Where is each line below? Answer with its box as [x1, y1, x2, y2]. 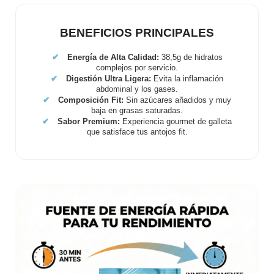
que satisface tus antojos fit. [86, 127, 188, 136]
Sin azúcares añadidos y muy [124, 95, 231, 105]
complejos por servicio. [96, 63, 178, 72]
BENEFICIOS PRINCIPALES [60, 26, 214, 39]
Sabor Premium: [57, 117, 120, 126]
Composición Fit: [58, 95, 124, 105]
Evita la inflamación [151, 74, 223, 83]
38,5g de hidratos [158, 53, 223, 62]
